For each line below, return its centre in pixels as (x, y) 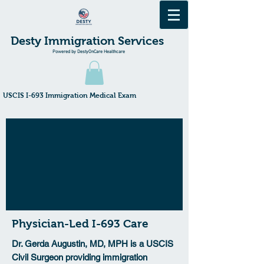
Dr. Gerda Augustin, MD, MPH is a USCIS (93, 243)
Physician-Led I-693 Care (80, 223)
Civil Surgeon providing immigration (80, 257)
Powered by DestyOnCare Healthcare (88, 52)
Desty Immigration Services (87, 41)
